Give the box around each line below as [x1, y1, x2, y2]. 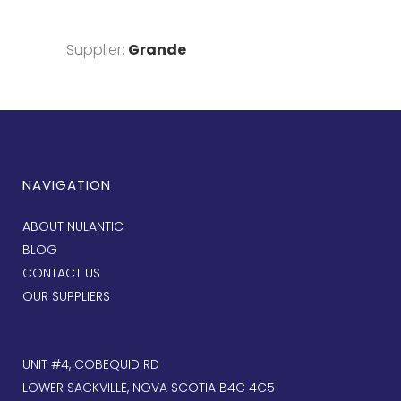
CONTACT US [22, 264, 100, 282]
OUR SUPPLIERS [22, 287, 110, 305]
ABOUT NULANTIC [22, 218, 124, 235]
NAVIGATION [22, 175, 111, 194]
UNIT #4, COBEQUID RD [22, 355, 159, 373]
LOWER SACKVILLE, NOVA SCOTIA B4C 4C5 [22, 379, 275, 397]
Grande [128, 39, 186, 60]
